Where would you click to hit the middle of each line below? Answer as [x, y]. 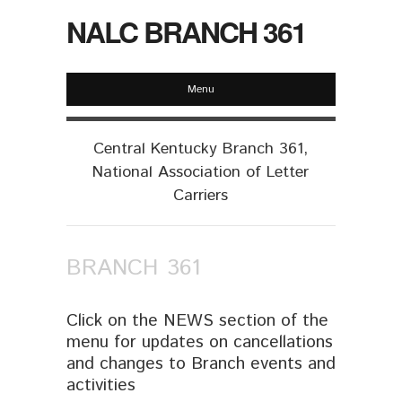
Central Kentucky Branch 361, [201, 149]
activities [101, 385]
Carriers [201, 196]
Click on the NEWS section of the [197, 320]
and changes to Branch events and [201, 363]
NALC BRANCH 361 [186, 31]
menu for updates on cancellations [200, 342]
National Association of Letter [201, 172]
